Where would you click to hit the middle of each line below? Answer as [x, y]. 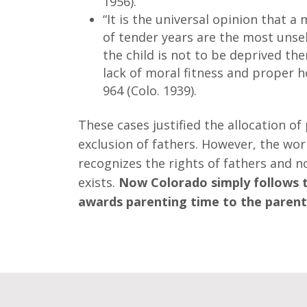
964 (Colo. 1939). [150, 90]
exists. [98, 182]
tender [138, 37]
